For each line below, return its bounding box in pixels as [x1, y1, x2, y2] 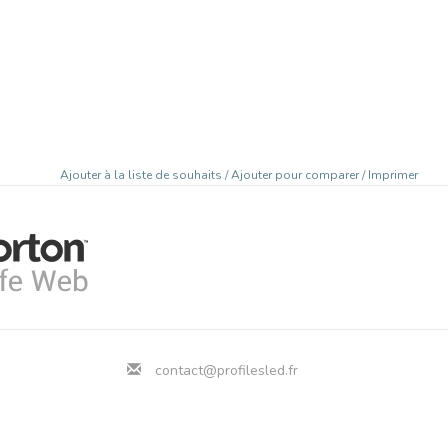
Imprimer [368, 166, 418, 183]
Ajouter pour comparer [231, 166, 362, 183]
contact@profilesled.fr [155, 360, 298, 380]
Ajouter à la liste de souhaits [60, 166, 225, 183]
